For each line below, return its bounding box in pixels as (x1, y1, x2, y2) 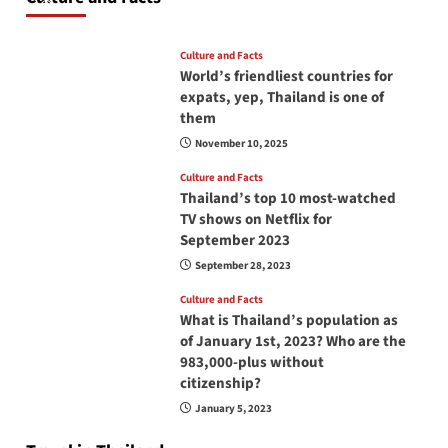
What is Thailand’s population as (179, 309, 398, 331)
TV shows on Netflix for (179, 208, 332, 230)
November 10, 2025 (194, 135, 288, 151)
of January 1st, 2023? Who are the (179, 330, 406, 352)
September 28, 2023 (194, 257, 291, 273)
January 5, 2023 (194, 400, 272, 416)
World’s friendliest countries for (179, 65, 393, 87)
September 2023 (179, 229, 290, 251)
